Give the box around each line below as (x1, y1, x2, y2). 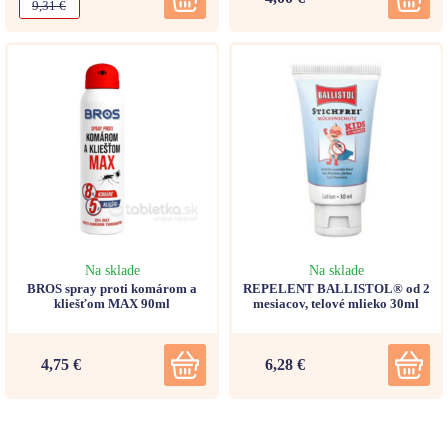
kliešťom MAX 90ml (54, 295, 170, 311)
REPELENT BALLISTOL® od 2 (242, 280, 430, 296)
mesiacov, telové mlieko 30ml (253, 295, 419, 311)
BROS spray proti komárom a (27, 280, 197, 296)
